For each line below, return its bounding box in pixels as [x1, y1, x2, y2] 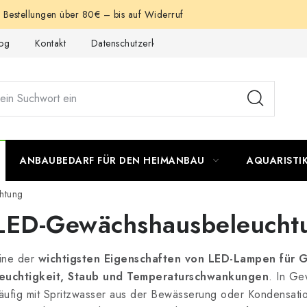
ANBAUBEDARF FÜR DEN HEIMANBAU [20, 153, 205, 167]
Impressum [208, 36, 254, 50]
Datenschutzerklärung [90, 36, 184, 50]
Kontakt [34, 36, 66, 50]
